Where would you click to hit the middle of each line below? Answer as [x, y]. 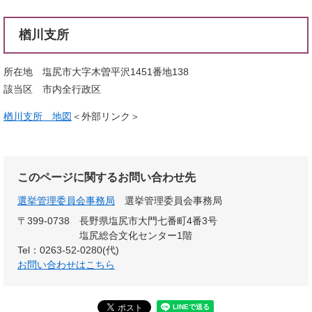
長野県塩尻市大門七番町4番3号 [148, 220]
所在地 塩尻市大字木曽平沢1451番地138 [96, 71]
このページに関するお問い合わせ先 [107, 177]
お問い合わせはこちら [66, 264]
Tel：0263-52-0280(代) [68, 250]
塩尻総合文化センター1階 [136, 235]
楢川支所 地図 [38, 116]
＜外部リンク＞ [106, 116]
